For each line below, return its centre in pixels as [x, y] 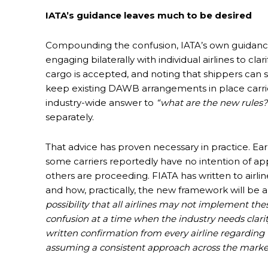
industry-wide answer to [101, 103]
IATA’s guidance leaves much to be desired [149, 16]
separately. [70, 117]
